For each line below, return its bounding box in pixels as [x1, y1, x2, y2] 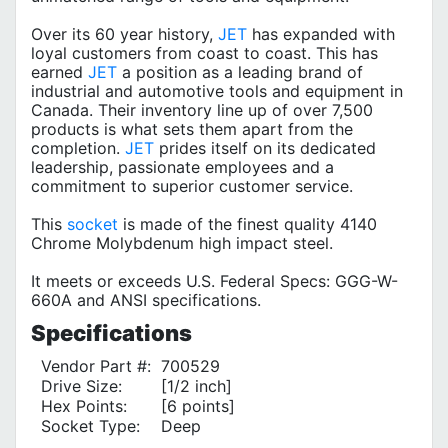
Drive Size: [41, 375, 122, 396]
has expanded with [247, 23, 395, 44]
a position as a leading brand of [117, 61, 363, 82]
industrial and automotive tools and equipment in [31, 80, 403, 101]
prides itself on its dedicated [154, 137, 376, 158]
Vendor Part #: [41, 355, 151, 376]
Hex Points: [41, 395, 127, 416]
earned [31, 61, 88, 82]
